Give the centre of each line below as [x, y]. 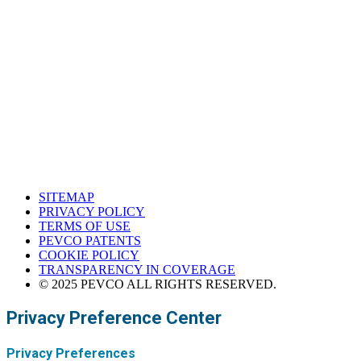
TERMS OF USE [85, 226]
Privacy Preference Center [114, 318]
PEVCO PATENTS [90, 241]
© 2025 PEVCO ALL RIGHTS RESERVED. [158, 284]
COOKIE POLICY [89, 255]
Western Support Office [97, 59]
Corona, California [73, 104]
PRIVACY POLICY [92, 212]
